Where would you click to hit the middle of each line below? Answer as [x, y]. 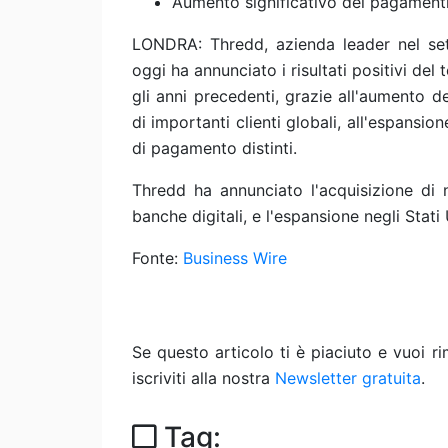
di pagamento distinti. [214, 148]
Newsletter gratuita [348, 378]
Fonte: [157, 258]
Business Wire [235, 258]
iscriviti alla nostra [203, 378]
